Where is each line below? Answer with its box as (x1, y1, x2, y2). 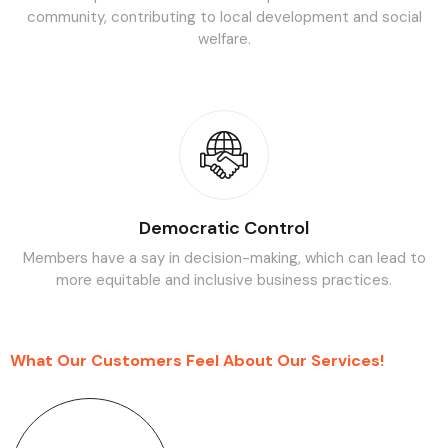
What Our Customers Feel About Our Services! (10, 350, 384, 371)
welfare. (197, 29, 251, 49)
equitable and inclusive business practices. (92, 270, 392, 290)
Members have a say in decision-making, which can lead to (22, 248, 426, 268)
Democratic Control (139, 216, 309, 240)
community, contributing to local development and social (26, 7, 422, 27)
